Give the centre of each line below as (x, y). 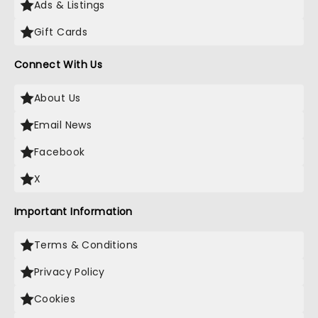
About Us (57, 98)
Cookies (55, 299)
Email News (63, 125)
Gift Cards (61, 32)
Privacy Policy (70, 272)
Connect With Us (59, 65)
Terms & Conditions (86, 245)
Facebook (60, 152)
